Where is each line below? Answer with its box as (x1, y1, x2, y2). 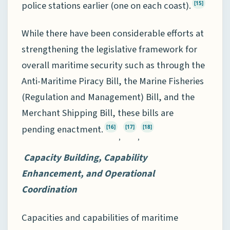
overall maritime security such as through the (22, 59, 205, 72)
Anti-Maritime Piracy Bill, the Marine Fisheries (22, 74, 204, 88)
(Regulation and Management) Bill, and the (22, 90, 195, 104)
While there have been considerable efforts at (22, 27, 204, 41)
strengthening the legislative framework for (22, 43, 197, 56)
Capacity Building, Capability (24, 151, 147, 165)
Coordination (22, 183, 77, 197)
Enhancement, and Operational (22, 167, 155, 181)
